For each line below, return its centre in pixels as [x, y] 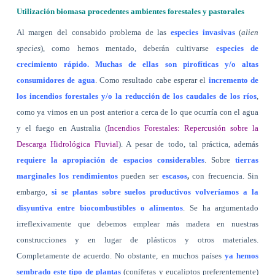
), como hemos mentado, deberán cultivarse [128, 48]
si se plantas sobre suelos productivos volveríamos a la [153, 192]
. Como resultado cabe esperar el [152, 80]
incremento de [234, 80]
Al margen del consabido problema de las [93, 33]
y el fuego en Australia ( [62, 128]
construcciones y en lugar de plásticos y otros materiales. [137, 240]
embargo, [32, 192]
